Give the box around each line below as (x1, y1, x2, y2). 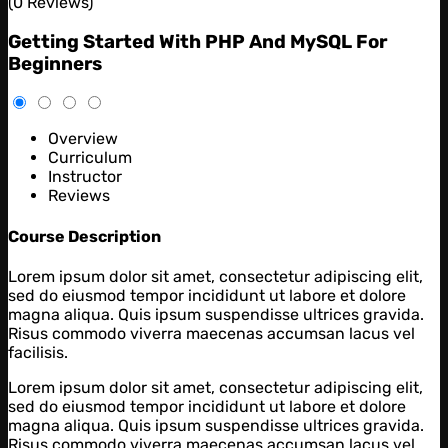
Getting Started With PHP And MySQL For (8, 30, 387, 53)
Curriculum (48, 148, 132, 168)
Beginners (8, 52, 102, 75)
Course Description (8, 226, 161, 246)
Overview (48, 129, 118, 149)
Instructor (48, 167, 122, 187)
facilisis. (8, 342, 68, 362)
